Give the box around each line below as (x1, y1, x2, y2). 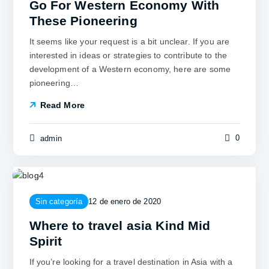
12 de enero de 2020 (88, 197, 162, 207)
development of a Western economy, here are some (29, 64, 231, 74)
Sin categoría (35, 197, 83, 207)
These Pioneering (29, 14, 138, 28)
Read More (40, 100, 85, 110)
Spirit (29, 234, 62, 249)
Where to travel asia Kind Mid (29, 219, 211, 233)
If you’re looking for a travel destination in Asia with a (29, 256, 233, 267)
